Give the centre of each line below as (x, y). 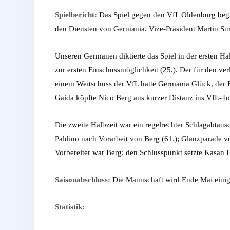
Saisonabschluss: (83, 180)
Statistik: (70, 207)
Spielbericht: (77, 15)
